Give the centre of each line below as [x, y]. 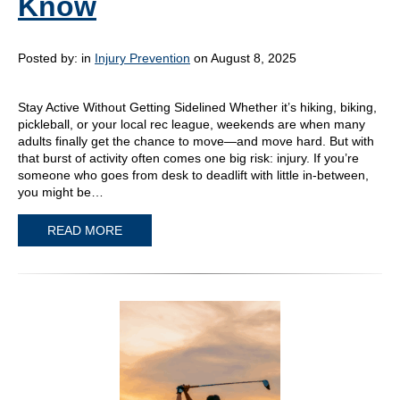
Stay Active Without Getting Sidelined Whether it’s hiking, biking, [197, 108]
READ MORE [85, 230]
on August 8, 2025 [243, 58]
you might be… [61, 192]
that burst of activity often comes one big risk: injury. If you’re [188, 158]
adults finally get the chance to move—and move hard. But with [196, 142]
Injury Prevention [142, 58]
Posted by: [50, 58]
